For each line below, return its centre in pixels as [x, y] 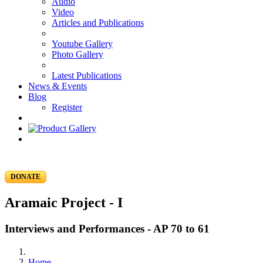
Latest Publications [87, 75]
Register [67, 107]
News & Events [58, 86]
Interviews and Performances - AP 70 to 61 [107, 228]
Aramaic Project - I [64, 202]
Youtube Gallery [82, 44]
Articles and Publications [98, 23]
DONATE [26, 177]
